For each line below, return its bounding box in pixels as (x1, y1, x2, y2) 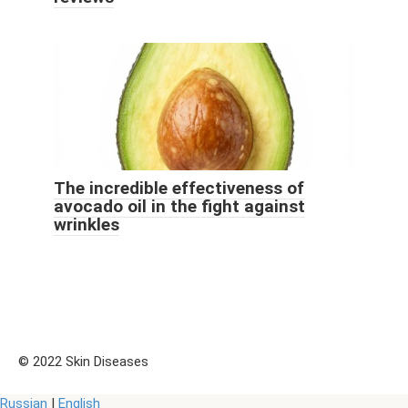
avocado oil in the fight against (54, 196, 305, 218)
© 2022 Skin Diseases (18, 353, 148, 371)
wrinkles (54, 214, 119, 236)
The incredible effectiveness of (54, 178, 304, 199)
